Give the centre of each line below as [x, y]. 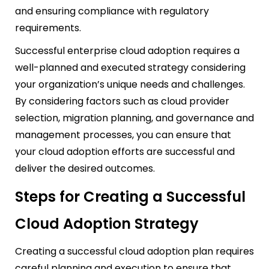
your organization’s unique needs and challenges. [130, 84]
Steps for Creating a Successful [130, 196]
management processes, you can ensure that [123, 134]
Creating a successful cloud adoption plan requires [134, 251]
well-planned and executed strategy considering [130, 67]
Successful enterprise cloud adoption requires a [127, 50]
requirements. [48, 28]
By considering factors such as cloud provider [122, 101]
